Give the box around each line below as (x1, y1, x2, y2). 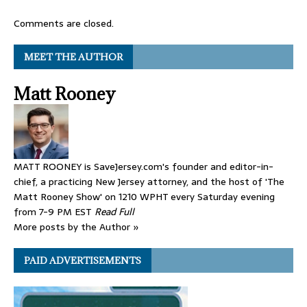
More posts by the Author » (14, 219, 139, 235)
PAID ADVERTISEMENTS (24, 254, 141, 267)
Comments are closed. (14, 16, 114, 32)
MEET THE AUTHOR (24, 51, 123, 64)
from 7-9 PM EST (14, 204, 95, 220)
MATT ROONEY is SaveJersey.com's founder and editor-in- (14, 159, 273, 175)
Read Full (95, 204, 134, 220)
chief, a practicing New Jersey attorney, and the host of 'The (14, 174, 284, 190)
